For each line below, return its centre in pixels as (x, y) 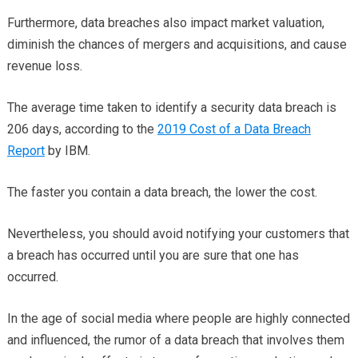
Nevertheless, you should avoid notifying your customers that (178, 234)
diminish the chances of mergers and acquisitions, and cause (177, 44)
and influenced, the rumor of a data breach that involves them (175, 340)
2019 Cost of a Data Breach (234, 129)
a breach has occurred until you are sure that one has (153, 255)
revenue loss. (44, 66)
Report (26, 151)
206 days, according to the (82, 129)
